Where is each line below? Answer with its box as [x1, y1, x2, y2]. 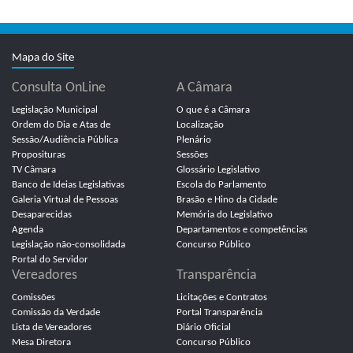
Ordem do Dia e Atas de [12, 120, 110, 130]
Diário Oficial [176, 322, 231, 333]
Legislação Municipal [12, 105, 98, 115]
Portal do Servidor [12, 255, 88, 265]
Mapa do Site [12, 52, 74, 64]
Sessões [176, 150, 208, 160]
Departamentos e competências [176, 225, 307, 235]
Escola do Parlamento [176, 180, 266, 190]
